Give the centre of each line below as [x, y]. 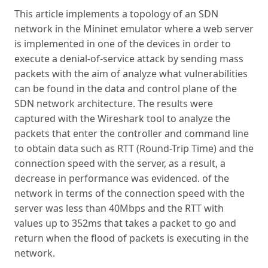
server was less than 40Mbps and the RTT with [119, 208]
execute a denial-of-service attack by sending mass [129, 59]
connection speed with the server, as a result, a [120, 164]
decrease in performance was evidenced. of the [122, 179]
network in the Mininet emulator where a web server [134, 29]
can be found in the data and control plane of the [126, 89]
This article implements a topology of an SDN [116, 14]
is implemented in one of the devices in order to [123, 44]
